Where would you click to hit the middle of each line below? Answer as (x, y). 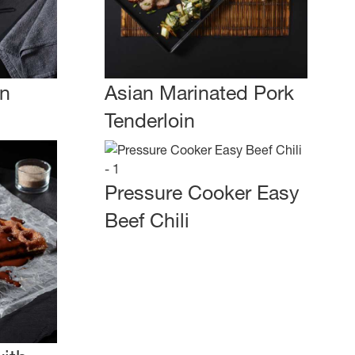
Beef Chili (147, 220)
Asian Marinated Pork (199, 93)
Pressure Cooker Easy (202, 193)
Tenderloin (149, 120)
